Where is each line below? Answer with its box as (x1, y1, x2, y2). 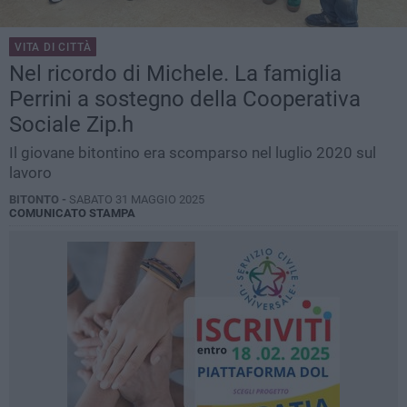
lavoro (9, 164, 52, 183)
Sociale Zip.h (9, 112, 134, 138)
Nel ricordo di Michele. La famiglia (9, 61, 342, 87)
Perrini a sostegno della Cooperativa (9, 86, 361, 113)
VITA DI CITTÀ (15, 41, 92, 55)
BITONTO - (9, 193, 69, 207)
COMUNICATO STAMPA (9, 206, 135, 221)
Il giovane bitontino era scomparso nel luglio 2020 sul (9, 144, 376, 163)
